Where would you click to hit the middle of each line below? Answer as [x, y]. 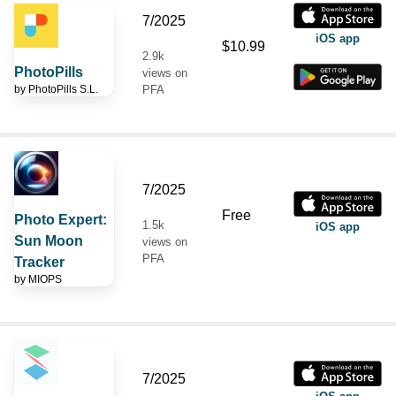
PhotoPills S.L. [63, 89]
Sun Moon [49, 240]
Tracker [39, 262]
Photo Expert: [61, 219]
